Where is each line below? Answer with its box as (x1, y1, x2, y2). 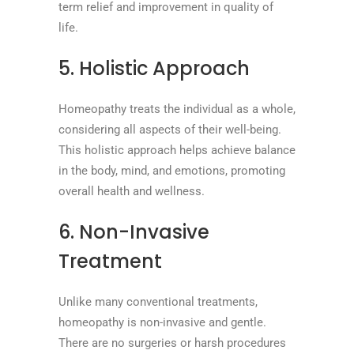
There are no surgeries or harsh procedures (58, 335, 286, 350)
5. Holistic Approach (58, 55, 250, 81)
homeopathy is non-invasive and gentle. (58, 314, 266, 330)
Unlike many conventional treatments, (58, 294, 258, 309)
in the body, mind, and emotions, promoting (58, 163, 285, 178)
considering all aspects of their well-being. (58, 122, 281, 137)
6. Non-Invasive (58, 218, 209, 245)
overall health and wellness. (58, 183, 205, 198)
